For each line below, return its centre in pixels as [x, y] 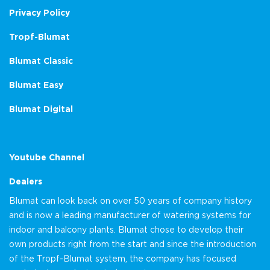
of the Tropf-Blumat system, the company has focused [123, 259]
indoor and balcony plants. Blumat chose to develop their [126, 230]
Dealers [26, 181]
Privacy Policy [39, 13]
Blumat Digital [41, 109]
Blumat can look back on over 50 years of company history [130, 201]
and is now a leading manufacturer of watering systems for [130, 215]
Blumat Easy [36, 85]
